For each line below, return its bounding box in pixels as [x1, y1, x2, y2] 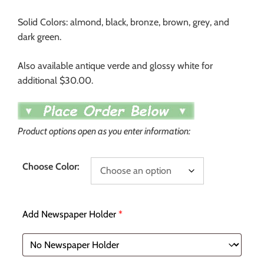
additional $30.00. [18, 75, 93, 87]
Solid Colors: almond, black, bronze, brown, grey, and [18, 16, 229, 28]
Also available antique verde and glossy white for [18, 60, 213, 72]
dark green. [18, 31, 61, 43]
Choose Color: [22, 161, 80, 173]
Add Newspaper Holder [22, 209, 116, 220]
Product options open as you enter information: [18, 126, 190, 137]
